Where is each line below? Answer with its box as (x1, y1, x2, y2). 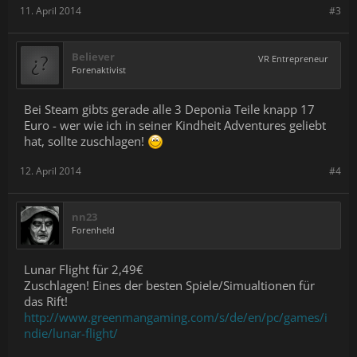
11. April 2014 (20, 4, 81, 18)
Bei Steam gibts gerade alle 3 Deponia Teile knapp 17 (24, 101, 315, 117)
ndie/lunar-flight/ (24, 325, 118, 341)
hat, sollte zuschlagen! (24, 133, 147, 149)
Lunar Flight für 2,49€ (24, 261, 143, 277)
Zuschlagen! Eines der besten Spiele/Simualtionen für (24, 277, 315, 293)
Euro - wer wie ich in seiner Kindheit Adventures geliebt (24, 117, 326, 133)
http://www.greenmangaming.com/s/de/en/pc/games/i (24, 309, 328, 325)
